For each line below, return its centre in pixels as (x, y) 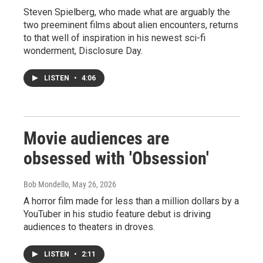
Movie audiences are (96, 138)
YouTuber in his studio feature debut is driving (117, 214)
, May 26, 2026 (92, 184)
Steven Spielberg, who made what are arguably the (127, 12)
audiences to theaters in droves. (89, 227)
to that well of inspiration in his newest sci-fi (114, 38)
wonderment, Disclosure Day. (83, 50)
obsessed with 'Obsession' (116, 158)
